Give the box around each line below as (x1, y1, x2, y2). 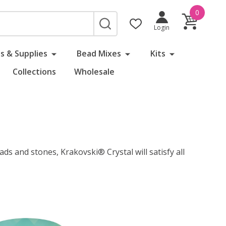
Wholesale (74, 66, 115, 77)
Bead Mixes (76, 48, 121, 59)
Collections (13, 66, 56, 77)
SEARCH (99, 22, 130, 33)
